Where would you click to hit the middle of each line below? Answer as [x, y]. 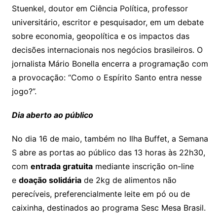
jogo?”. [24, 91]
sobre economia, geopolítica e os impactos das [100, 36]
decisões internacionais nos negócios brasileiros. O [107, 50]
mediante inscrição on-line [143, 166]
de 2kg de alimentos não [129, 180]
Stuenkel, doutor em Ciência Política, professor [100, 8]
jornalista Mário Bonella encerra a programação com [110, 63]
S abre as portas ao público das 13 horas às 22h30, [108, 152]
